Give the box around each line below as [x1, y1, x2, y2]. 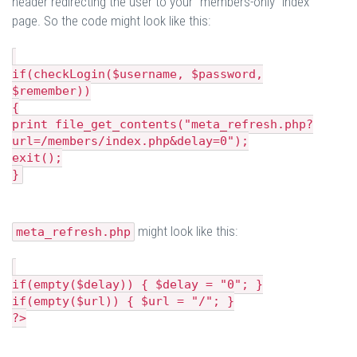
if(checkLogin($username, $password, [12, 67, 263, 81]
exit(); [12, 151, 62, 165]
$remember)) [12, 84, 91, 98]
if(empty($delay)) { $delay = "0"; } [12, 277, 263, 292]
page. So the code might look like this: [12, 13, 210, 29]
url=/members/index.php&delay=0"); [12, 134, 249, 148]
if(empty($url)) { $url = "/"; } [12, 294, 234, 308]
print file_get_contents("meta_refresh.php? [12, 117, 313, 131]
